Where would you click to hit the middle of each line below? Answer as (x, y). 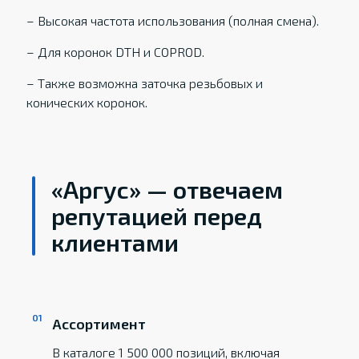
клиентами (115, 242)
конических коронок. (87, 102)
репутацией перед (157, 216)
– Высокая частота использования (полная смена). (172, 20)
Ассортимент (99, 324)
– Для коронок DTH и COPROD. (115, 52)
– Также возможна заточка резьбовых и (144, 83)
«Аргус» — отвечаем (167, 189)
